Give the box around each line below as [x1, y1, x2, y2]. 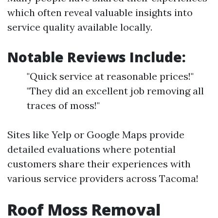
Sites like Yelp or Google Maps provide [7, 128, 184, 141]
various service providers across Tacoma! [7, 172, 199, 185]
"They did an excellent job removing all [27, 85, 204, 97]
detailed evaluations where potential [7, 143, 176, 156]
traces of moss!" [27, 99, 100, 112]
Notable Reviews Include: [7, 48, 186, 67]
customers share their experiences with [7, 158, 191, 170]
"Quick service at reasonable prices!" [27, 70, 194, 83]
